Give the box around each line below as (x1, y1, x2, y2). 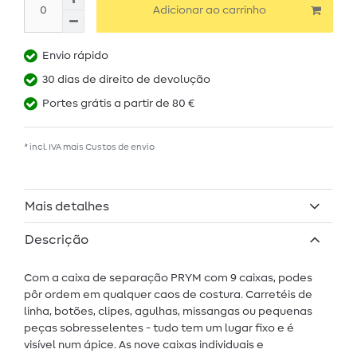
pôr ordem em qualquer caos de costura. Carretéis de (24, 288, 312, 300)
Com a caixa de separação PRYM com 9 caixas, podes (24, 272, 312, 284)
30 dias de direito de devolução (42, 74, 210, 86)
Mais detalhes (25, 199, 109, 213)
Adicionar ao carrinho (153, 4, 266, 16)
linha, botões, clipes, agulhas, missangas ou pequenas (24, 305, 312, 317)
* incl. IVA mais (24, 143, 85, 152)
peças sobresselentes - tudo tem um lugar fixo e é (24, 322, 294, 334)
